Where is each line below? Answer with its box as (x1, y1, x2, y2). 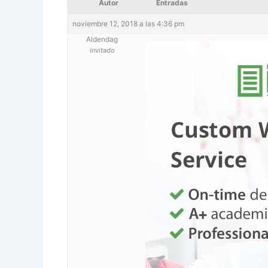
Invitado (89, 45, 115, 54)
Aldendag (86, 34, 118, 44)
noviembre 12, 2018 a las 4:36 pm (72, 19, 184, 28)
